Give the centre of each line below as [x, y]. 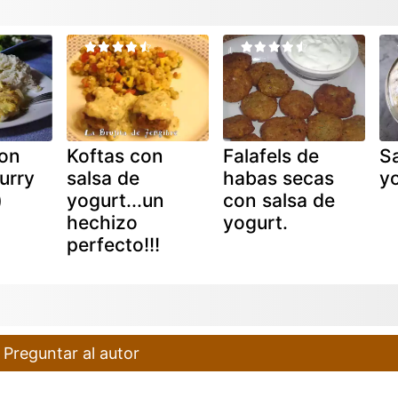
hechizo [102, 222]
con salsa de [279, 200]
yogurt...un [115, 200]
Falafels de [271, 155]
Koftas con [115, 155]
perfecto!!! [113, 244]
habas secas [278, 178]
